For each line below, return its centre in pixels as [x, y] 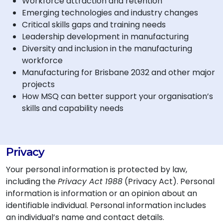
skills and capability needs [73, 108]
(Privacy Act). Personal [168, 181]
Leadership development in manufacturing [105, 37]
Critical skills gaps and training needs [94, 25]
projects [38, 84]
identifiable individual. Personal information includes [106, 205]
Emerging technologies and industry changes [110, 13]
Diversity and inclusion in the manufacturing [107, 49]
